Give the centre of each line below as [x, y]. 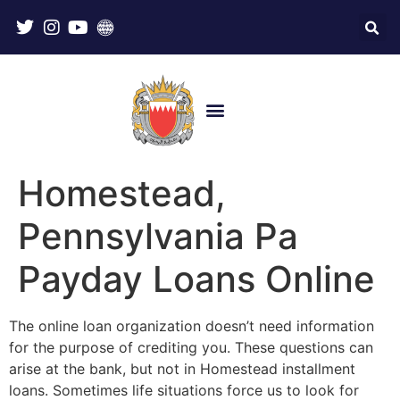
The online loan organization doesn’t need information [192, 325]
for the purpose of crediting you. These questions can [191, 347]
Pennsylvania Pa [158, 236]
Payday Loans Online [196, 279]
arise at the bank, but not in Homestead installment [182, 368]
